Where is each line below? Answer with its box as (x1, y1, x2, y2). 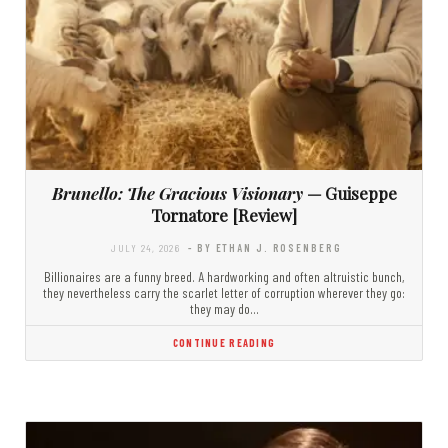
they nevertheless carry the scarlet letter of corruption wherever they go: (43, 283, 405, 301)
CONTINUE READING (172, 335, 276, 349)
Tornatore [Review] (151, 203, 297, 226)
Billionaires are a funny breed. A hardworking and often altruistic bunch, (44, 267, 404, 285)
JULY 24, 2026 (111, 240, 180, 254)
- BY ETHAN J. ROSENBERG (188, 240, 342, 254)
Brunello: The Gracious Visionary (51, 181, 303, 204)
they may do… (189, 299, 259, 317)
